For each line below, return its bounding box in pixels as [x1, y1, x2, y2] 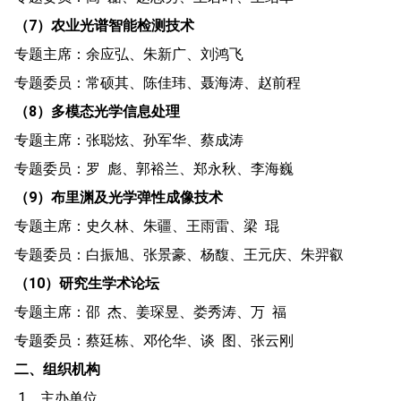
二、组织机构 [14, 360, 100, 378]
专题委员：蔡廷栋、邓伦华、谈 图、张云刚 [14, 331, 294, 349]
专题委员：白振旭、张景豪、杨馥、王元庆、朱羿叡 [14, 245, 344, 263]
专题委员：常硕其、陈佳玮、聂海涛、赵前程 [14, 73, 301, 91]
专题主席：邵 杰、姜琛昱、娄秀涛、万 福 [14, 303, 286, 320]
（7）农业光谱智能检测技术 [14, 16, 194, 34]
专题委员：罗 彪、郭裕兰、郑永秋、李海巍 [14, 159, 294, 177]
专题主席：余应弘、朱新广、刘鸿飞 [14, 45, 243, 63]
